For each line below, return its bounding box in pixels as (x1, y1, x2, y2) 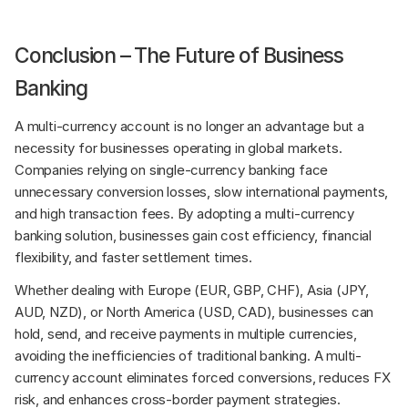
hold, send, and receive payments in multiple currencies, (15, 325, 357, 343)
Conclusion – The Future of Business (15, 43, 343, 69)
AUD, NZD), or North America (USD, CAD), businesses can (15, 303, 374, 321)
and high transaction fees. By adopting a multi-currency (15, 205, 354, 223)
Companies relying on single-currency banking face (15, 161, 329, 179)
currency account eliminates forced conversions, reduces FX (15, 369, 391, 387)
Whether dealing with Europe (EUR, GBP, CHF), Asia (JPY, (15, 281, 369, 300)
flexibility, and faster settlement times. (15, 249, 252, 267)
